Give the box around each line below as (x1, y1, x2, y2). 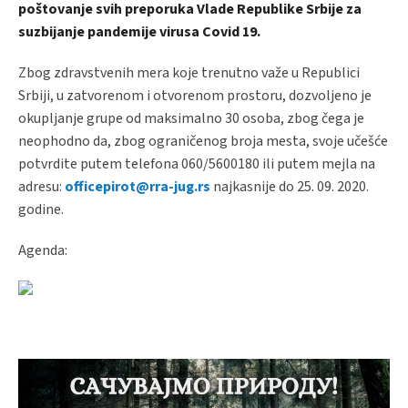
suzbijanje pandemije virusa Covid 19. (18, 22, 260, 42)
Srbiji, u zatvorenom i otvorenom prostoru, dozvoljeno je (18, 86, 372, 106)
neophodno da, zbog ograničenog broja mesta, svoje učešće (18, 131, 388, 151)
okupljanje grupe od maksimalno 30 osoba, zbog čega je (18, 108, 364, 128)
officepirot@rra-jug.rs (65, 177, 210, 197)
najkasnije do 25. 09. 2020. (210, 177, 369, 197)
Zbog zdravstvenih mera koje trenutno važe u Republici (18, 63, 360, 83)
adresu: (18, 177, 65, 197)
